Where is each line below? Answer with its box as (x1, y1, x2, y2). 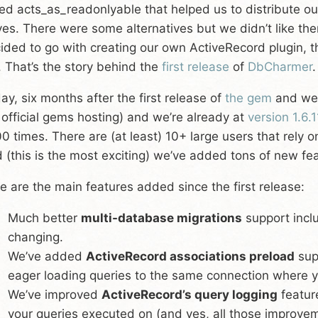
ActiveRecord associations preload (86, 248, 295, 263)
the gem (225, 90, 272, 105)
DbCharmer (248, 59, 312, 74)
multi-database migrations (81, 210, 242, 225)
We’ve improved (8, 287, 102, 302)
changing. (8, 229, 63, 244)
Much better (8, 210, 81, 225)
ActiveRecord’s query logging (102, 287, 278, 302)
